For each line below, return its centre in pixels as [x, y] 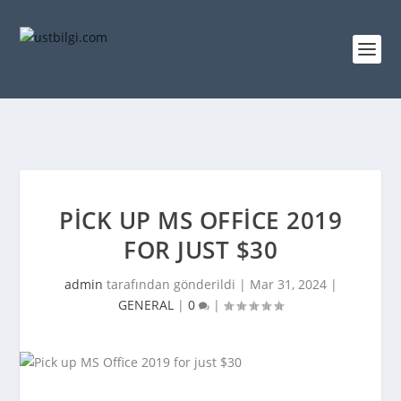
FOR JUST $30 [200, 250]
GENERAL [146, 305]
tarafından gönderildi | [176, 284]
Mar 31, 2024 [288, 284]
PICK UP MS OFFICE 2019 [200, 220]
